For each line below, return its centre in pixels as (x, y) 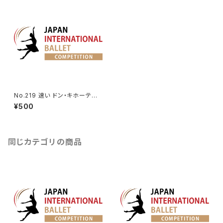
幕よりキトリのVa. (39, 103)
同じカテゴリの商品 (45, 142)
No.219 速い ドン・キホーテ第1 (57, 95)
